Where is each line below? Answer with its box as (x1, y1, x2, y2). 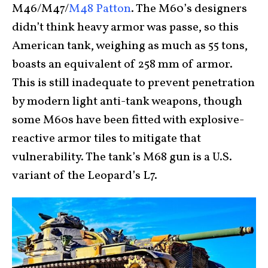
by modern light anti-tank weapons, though (12, 93, 242, 110)
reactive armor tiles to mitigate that (12, 130, 201, 147)
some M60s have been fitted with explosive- (12, 111, 244, 129)
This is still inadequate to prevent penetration (12, 74, 255, 92)
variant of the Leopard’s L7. (12, 167, 157, 184)
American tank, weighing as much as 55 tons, (12, 37, 248, 54)
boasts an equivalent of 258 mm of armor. (12, 56, 233, 73)
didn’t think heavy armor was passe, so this (12, 19, 239, 36)
